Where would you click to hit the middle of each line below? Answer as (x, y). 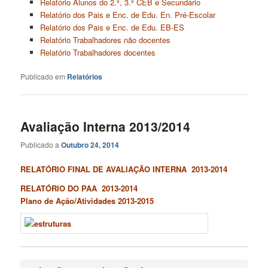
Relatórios (85, 77)
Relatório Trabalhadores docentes (98, 53)
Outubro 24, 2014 (90, 144)
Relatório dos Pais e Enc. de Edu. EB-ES (112, 28)
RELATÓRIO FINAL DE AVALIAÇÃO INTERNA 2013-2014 (124, 169)
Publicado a (41, 144)
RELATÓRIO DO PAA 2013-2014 (79, 188)
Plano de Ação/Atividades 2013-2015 (87, 200)
